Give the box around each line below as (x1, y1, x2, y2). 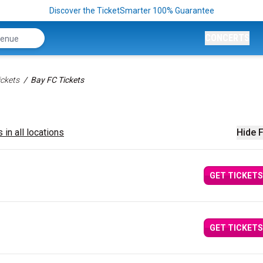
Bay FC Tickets (31, 75, 84, 85)
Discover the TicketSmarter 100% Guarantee (49, 6, 214, 15)
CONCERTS (205, 32, 249, 43)
